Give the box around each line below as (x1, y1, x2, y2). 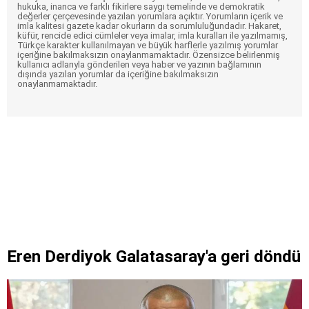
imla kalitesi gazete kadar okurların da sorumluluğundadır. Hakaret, (17, 21, 281, 32)
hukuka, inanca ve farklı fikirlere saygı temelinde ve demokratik (17, 1, 265, 12)
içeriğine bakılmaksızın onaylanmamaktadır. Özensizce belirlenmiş (17, 50, 280, 61)
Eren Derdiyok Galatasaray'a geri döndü (7, 247, 301, 267)
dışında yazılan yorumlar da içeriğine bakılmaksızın (17, 69, 219, 80)
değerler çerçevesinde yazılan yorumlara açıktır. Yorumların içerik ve (17, 11, 283, 22)
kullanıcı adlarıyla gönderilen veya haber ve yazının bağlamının (17, 59, 261, 70)
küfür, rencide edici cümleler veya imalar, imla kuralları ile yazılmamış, (17, 30, 288, 41)
